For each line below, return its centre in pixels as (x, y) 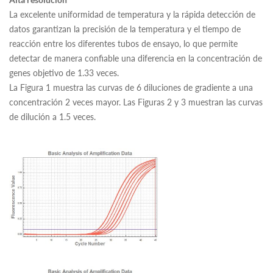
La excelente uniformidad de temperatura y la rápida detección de (132, 14)
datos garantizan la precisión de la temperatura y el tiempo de (125, 29)
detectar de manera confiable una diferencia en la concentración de (136, 58)
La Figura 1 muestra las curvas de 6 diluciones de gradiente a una (131, 87)
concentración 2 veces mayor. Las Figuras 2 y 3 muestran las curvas (136, 102)
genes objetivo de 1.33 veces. (64, 73)
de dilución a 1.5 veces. (52, 116)
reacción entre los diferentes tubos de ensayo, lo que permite (123, 43)
